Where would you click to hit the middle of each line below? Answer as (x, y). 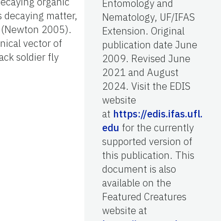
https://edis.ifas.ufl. (158, 113)
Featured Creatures (144, 196)
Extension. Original (143, 31)
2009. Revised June (146, 58)
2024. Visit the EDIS (146, 86)
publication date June (150, 44)
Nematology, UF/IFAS (148, 17)
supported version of (147, 141)
